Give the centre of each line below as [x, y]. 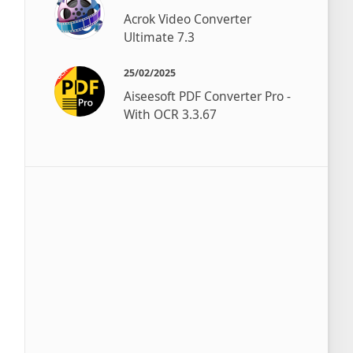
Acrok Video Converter [188, 19]
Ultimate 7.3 [160, 37]
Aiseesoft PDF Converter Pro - [208, 96]
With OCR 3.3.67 [171, 114]
